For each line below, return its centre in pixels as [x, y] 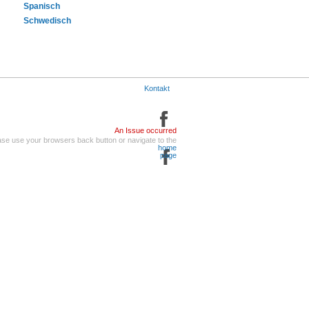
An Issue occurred [146, 130]
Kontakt [157, 88]
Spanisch [42, 6]
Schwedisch [47, 21]
